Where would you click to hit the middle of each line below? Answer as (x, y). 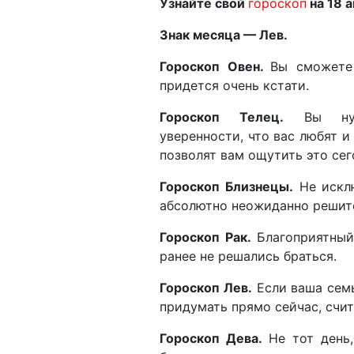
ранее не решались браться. (250, 256)
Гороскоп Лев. (206, 287)
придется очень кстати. (236, 85)
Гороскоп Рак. (205, 237)
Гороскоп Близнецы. (226, 186)
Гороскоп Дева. (211, 338)
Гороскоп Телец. (222, 117)
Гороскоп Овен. (215, 66)
